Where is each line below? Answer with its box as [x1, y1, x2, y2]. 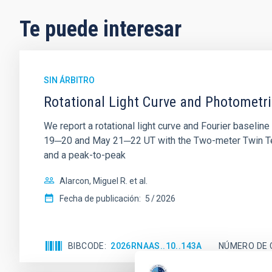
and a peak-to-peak [44, 149, 126, 161]
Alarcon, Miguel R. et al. [59, 176, 148, 186]
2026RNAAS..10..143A [110, 240, 202, 251]
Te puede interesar [19, 16, 182, 42]
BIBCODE [68, 240, 104, 251]
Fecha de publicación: [59, 194, 141, 203]
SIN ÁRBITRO [44, 75, 95, 85]
